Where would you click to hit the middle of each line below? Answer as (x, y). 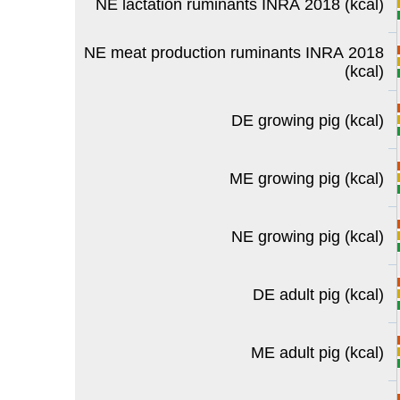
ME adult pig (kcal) (317, 353)
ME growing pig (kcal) (307, 179)
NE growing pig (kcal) (308, 237)
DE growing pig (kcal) (308, 121)
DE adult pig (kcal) (318, 295)
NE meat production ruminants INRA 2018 (234, 53)
